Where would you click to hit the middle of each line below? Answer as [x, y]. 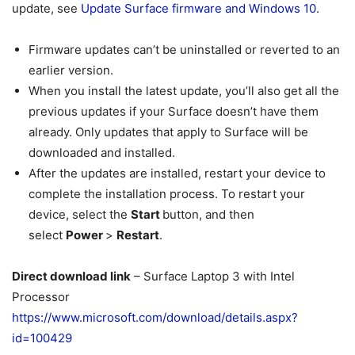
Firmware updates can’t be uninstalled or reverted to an [184, 49]
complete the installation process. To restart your [167, 193]
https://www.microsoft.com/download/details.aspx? [155, 317]
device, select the [80, 214]
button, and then [208, 214]
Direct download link [71, 276]
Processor [41, 296]
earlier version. [71, 70]
